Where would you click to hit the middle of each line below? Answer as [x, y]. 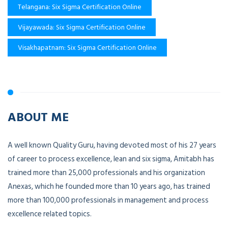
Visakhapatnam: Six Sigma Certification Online [87, 48]
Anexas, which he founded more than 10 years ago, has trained [109, 187]
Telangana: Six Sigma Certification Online [80, 7]
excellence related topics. [50, 214]
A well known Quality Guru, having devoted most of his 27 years [112, 146]
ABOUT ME [38, 117]
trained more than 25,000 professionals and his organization [106, 173]
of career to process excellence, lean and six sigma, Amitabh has [111, 159]
